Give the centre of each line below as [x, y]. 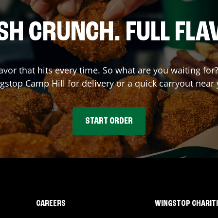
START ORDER [109, 121]
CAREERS [51, 203]
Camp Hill [45, 83]
